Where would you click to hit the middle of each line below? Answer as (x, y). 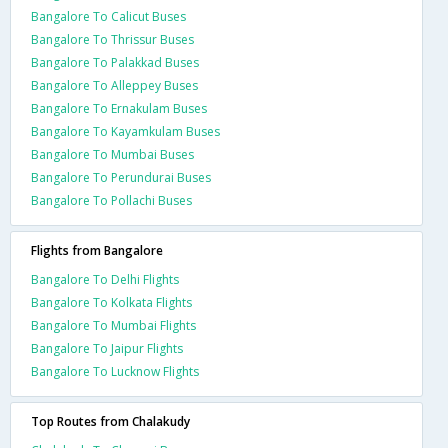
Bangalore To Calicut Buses (108, 16)
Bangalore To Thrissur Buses (112, 39)
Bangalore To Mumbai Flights (113, 325)
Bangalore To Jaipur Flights (107, 348)
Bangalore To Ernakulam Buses (119, 108)
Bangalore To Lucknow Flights (115, 371)
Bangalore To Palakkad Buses (115, 62)
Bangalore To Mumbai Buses (112, 154)
